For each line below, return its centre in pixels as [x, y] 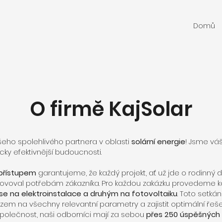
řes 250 [165, 214]
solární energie [158, 141]
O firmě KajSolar [111, 109]
